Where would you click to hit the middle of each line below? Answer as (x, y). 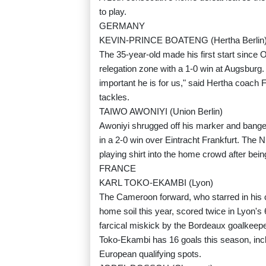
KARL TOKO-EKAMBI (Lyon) (156, 183)
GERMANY (122, 26)
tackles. (114, 97)
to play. (113, 12)
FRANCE (118, 169)
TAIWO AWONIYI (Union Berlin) (161, 112)
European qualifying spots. (150, 254)
